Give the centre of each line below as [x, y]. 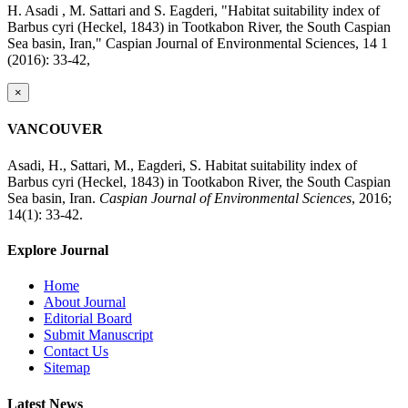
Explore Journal [58, 250]
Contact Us [76, 352]
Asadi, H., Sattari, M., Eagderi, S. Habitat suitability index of [182, 165]
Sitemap [67, 368]
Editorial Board [88, 319]
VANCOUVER [55, 129]
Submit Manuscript [98, 335]
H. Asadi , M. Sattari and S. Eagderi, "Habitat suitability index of [194, 11]
